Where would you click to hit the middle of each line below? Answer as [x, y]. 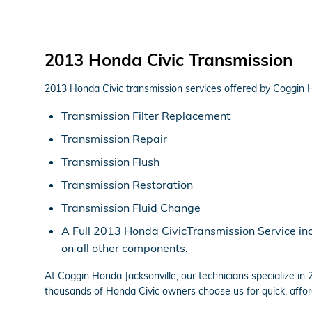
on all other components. [125, 248]
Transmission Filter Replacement [146, 115]
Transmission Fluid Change [131, 207]
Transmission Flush [110, 161]
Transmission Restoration [127, 184]
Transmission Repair [114, 138]
